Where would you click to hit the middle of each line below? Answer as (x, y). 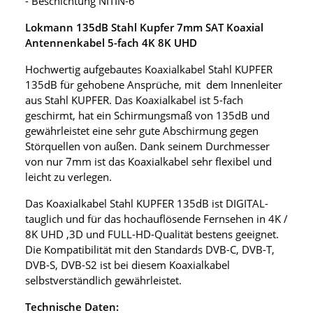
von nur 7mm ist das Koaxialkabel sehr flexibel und (148, 161)
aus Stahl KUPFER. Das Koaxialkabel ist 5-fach (134, 100)
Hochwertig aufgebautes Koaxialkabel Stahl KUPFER (149, 69)
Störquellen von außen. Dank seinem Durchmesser (147, 146)
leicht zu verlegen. (68, 176)
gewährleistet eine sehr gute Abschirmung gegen (142, 130)
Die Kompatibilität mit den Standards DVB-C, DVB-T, (150, 249)
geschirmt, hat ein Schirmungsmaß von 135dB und (147, 115)
